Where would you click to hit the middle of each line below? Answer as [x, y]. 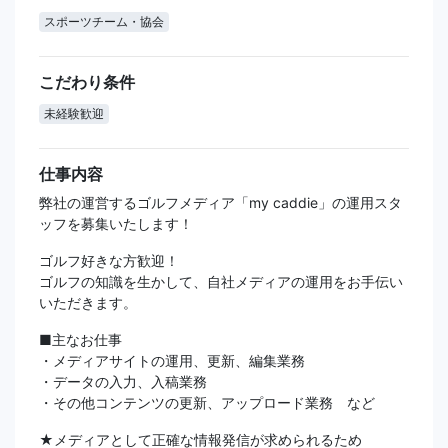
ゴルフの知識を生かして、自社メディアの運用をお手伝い [221, 282]
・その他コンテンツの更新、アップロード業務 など [207, 403]
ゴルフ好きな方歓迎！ [109, 261]
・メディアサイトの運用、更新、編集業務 [172, 361]
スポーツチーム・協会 [103, 22]
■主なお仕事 [80, 340]
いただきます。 [88, 303]
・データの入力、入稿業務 [123, 382]
